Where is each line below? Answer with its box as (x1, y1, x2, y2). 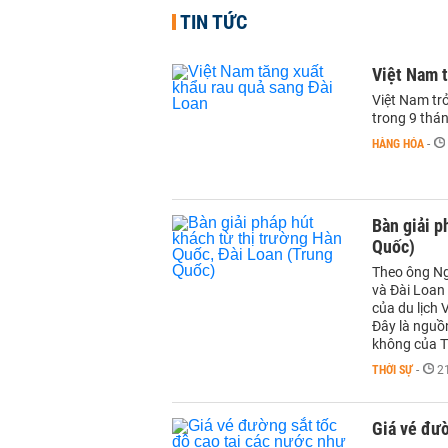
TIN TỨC (180, 10, 247, 34)
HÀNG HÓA (372, 137, 424, 151)
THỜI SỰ (372, 363, 413, 377)
